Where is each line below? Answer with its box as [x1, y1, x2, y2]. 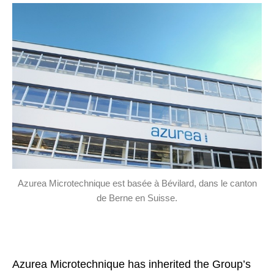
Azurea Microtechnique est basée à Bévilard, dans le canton [17, 179, 257, 188]
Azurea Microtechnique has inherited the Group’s [12, 257, 251, 270]
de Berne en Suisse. [97, 193, 177, 203]
